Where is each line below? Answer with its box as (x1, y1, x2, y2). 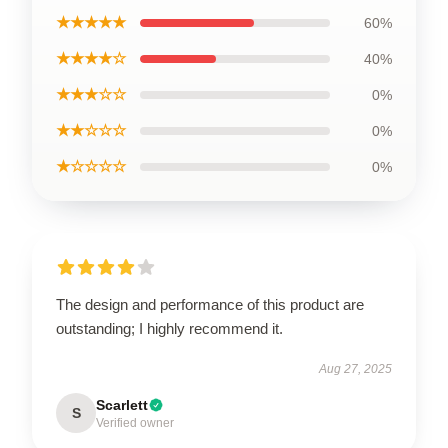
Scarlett (96, 397, 148, 413)
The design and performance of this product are (56, 296, 364, 313)
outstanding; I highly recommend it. (56, 320, 283, 337)
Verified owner (96, 416, 174, 430)
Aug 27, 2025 (319, 362, 392, 376)
